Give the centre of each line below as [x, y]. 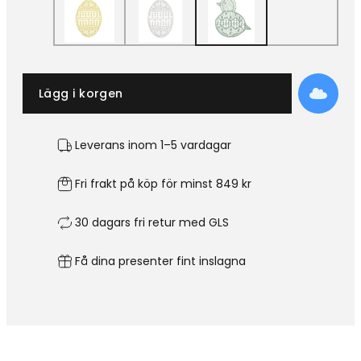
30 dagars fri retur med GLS [152, 223]
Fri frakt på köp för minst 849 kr [163, 184]
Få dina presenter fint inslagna [160, 261]
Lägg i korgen [81, 94]
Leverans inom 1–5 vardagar [153, 145]
